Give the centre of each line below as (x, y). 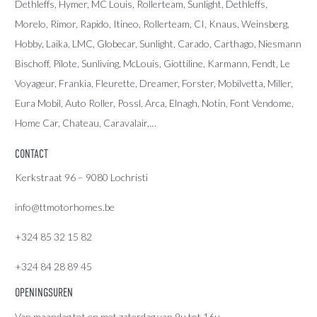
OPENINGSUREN (44, 293)
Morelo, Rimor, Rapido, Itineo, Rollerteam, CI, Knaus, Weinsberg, (152, 23)
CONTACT (31, 154)
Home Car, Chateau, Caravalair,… (86, 122)
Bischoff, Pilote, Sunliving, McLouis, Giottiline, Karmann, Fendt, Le (152, 63)
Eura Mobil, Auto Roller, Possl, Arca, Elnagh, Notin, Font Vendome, (154, 103)
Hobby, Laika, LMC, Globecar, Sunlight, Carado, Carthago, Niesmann (158, 43)
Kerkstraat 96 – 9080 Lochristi (81, 178)
